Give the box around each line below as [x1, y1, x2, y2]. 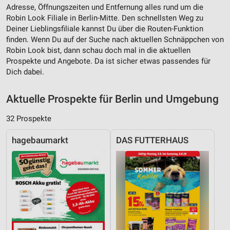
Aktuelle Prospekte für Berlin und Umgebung [6, 93, 219, 106]
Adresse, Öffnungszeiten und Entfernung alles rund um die [6, 3, 203, 12]
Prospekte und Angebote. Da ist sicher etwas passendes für [6, 56, 210, 66]
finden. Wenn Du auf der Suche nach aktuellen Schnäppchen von [6, 35, 224, 45]
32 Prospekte [6, 114, 51, 124]
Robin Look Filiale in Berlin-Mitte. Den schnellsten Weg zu [6, 13, 203, 23]
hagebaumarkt [12, 136, 68, 146]
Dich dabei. [6, 67, 44, 77]
